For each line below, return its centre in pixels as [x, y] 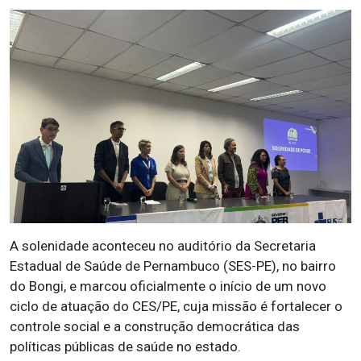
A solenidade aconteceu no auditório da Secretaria [163, 246]
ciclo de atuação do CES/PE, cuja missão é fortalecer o [176, 306]
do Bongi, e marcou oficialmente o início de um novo [168, 286]
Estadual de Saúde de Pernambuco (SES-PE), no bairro [173, 266]
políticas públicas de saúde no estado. [125, 346]
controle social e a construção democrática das [155, 326]
